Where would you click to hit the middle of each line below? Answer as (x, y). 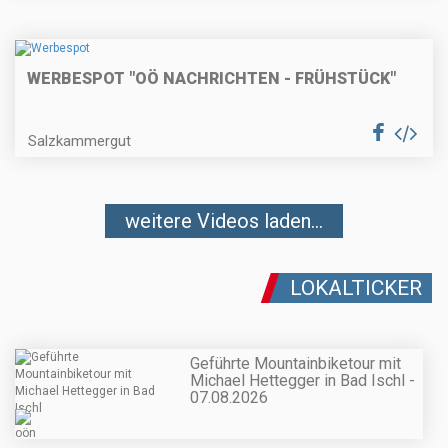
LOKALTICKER (356, 287)
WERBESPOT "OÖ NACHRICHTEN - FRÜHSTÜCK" (211, 78)
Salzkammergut (79, 140)
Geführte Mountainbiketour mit (295, 363)
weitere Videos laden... (224, 220)
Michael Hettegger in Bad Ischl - (302, 380)
